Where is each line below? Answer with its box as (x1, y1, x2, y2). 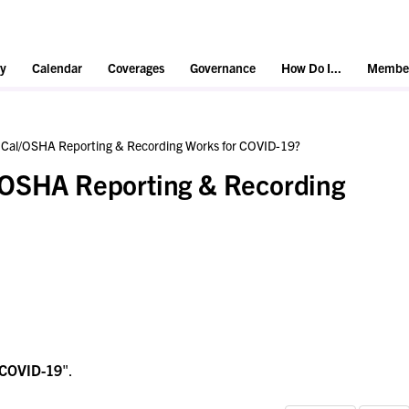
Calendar (32, 59, 82, 77)
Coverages (108, 59, 164, 77)
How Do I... (281, 59, 341, 77)
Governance (190, 59, 256, 77)
